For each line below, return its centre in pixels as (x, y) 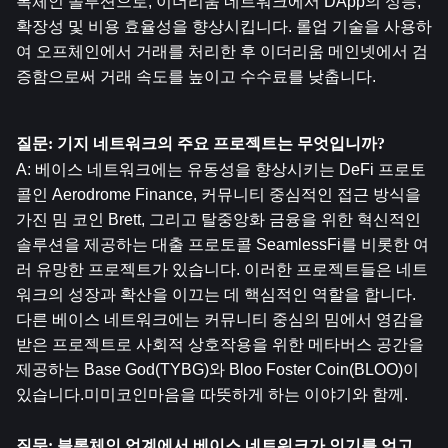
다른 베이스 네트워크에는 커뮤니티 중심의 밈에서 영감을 (220, 319)
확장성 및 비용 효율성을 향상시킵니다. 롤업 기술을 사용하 (224, 26)
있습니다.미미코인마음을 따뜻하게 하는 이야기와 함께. (212, 394)
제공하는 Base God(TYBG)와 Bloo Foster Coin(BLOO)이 (217, 369)
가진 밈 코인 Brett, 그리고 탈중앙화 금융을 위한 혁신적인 (218, 219)
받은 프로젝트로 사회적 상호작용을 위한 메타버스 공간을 (220, 344)
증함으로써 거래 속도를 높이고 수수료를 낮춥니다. (196, 76)
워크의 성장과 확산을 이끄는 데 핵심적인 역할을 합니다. (216, 294)
